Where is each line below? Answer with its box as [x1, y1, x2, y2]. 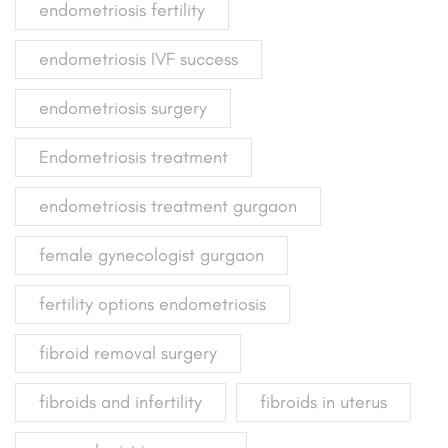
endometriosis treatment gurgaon [39, 194, 297, 217]
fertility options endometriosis [39, 292, 266, 315]
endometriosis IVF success [39, 47, 238, 70]
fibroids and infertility [39, 390, 202, 413]
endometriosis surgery [39, 96, 207, 119]
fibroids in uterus [260, 390, 387, 413]
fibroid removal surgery [39, 341, 217, 364]
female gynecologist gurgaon [39, 243, 264, 266]
